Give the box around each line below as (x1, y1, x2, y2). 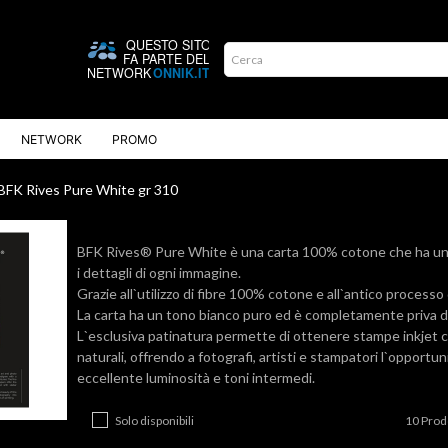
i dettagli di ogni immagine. (77, 264, 241, 281)
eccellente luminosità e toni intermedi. (77, 369, 315, 386)
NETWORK (21, 131, 82, 147)
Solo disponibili (115, 413, 194, 428)
